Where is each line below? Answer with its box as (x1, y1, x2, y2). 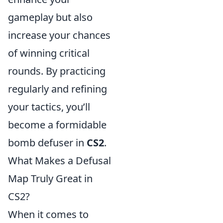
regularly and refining (8, 82, 107, 96)
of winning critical (8, 46, 90, 60)
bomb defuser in (8, 136, 87, 150)
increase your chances (8, 28, 111, 42)
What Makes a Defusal (8, 154, 111, 168)
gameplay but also (8, 10, 93, 24)
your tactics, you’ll (8, 100, 90, 114)
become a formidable (8, 118, 107, 132)
